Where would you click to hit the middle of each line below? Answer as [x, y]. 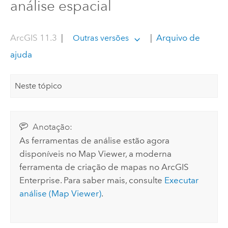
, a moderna [149, 154]
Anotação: [52, 127]
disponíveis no [49, 154]
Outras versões [101, 38]
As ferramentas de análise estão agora [95, 141]
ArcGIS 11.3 [33, 38]
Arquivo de [177, 38]
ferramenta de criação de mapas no [91, 167]
